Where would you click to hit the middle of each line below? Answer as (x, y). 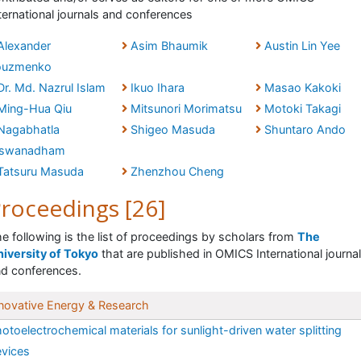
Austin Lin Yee (302, 46)
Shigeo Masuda (172, 130)
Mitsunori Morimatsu (186, 109)
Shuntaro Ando (305, 130)
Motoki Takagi (302, 109)
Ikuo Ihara (157, 88)
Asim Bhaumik (169, 46)
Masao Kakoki (302, 88)
